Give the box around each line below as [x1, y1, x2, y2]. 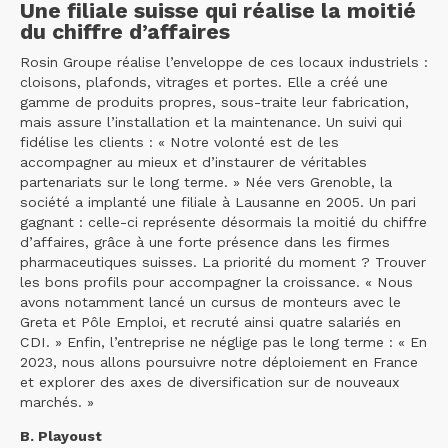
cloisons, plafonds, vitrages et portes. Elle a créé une [20, 74, 388, 91]
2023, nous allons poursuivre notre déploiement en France [20, 354, 418, 371]
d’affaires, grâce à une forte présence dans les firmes [20, 234, 390, 251]
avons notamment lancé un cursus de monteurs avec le [20, 294, 401, 311]
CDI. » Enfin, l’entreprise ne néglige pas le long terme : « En [20, 334, 427, 351]
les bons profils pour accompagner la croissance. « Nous [20, 274, 413, 291]
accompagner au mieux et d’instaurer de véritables [20, 154, 367, 171]
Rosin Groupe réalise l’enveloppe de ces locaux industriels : [20, 54, 428, 71]
